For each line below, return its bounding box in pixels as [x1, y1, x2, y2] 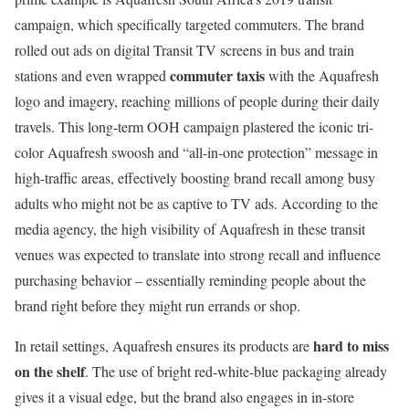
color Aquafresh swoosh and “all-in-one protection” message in [15, 142, 378, 163]
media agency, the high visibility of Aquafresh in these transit [15, 219, 365, 239]
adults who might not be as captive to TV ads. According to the [15, 194, 378, 214]
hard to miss [313, 335, 389, 357]
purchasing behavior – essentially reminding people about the [15, 270, 366, 290]
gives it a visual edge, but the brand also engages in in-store [15, 387, 354, 407]
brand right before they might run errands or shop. [15, 296, 300, 316]
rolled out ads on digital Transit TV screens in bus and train [15, 40, 354, 60]
